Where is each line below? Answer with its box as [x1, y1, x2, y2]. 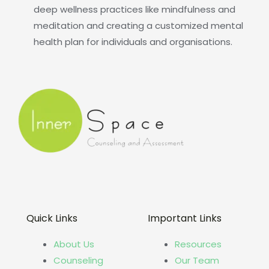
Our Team [174, 253, 219, 267]
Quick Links [26, 211, 77, 225]
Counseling [53, 253, 103, 267]
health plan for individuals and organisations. [34, 35, 232, 49]
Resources [174, 237, 222, 250]
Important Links [147, 211, 222, 225]
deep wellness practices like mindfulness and [34, 3, 235, 16]
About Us [53, 237, 94, 250]
